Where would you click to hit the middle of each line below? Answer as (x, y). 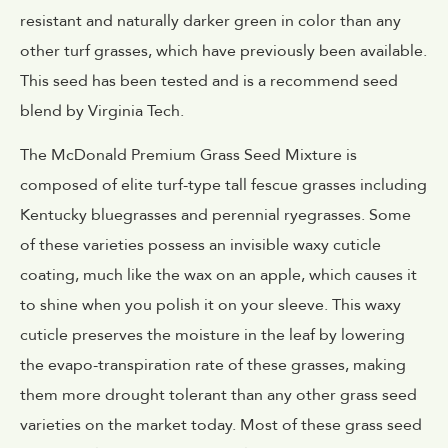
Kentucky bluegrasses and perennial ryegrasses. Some (215, 215)
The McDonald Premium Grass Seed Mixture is (188, 155)
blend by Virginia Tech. (102, 110)
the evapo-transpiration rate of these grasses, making (213, 365)
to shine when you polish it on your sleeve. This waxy (210, 305)
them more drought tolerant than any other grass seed (218, 395)
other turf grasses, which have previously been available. (223, 50)
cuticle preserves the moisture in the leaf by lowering (212, 335)
